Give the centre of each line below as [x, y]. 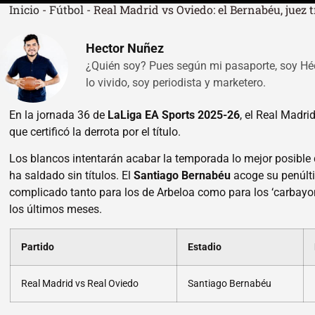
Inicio [24, 9]
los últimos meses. [56, 210]
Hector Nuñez [125, 49]
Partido [37, 247]
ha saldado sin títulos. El [72, 176]
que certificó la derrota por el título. [95, 131]
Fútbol [66, 9]
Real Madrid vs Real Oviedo [79, 283]
